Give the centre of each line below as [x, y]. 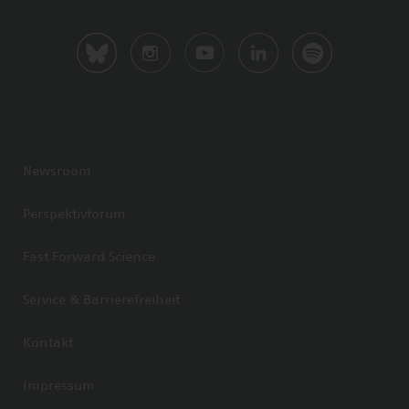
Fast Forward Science [89, 258]
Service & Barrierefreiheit [101, 301]
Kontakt [48, 344]
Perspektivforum [74, 215]
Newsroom [57, 172]
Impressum [59, 387]
